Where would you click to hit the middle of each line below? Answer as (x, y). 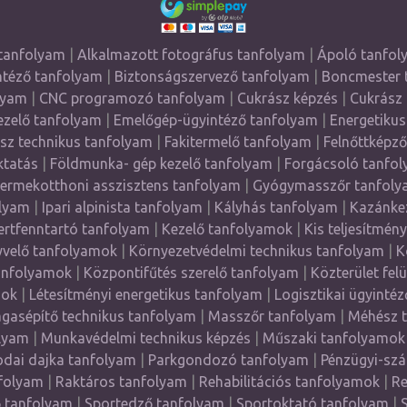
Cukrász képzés (288, 98)
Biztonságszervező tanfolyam (212, 76)
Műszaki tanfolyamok (333, 338)
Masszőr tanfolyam (272, 316)
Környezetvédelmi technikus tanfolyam (256, 251)
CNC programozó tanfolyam (132, 98)
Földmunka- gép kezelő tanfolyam (161, 164)
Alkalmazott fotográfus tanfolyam (191, 55)
